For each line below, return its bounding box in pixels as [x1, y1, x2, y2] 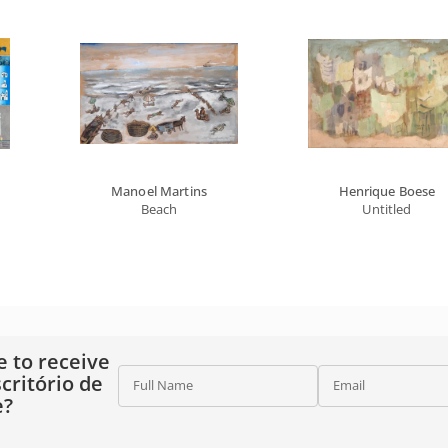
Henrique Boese [338, 182, 436, 200]
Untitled [362, 200, 412, 218]
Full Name [132, 376, 193, 394]
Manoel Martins [111, 182, 207, 200]
